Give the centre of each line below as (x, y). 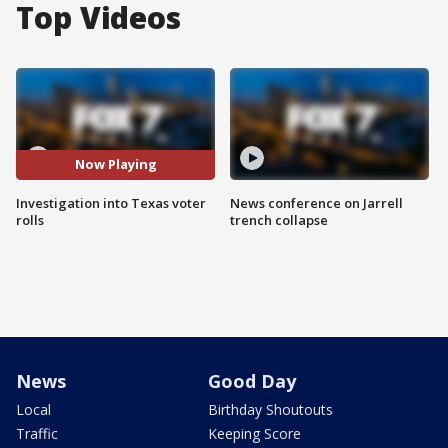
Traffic (37, 433)
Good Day (252, 380)
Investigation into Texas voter (111, 202)
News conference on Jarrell (316, 202)
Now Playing (115, 164)
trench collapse (279, 219)
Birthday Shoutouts (270, 409)
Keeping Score (254, 433)
